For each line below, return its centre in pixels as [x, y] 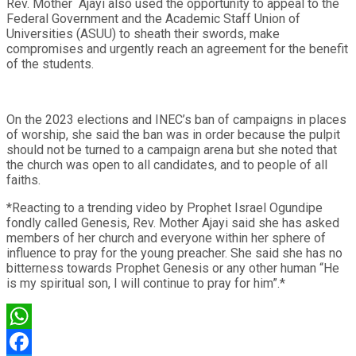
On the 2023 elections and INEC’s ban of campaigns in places [176, 119]
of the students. [50, 64]
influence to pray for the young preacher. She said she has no [174, 253]
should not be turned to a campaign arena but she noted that [172, 149]
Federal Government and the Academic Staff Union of [153, 18]
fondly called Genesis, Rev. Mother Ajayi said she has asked [173, 222]
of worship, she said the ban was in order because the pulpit [173, 134]
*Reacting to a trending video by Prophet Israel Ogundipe [164, 207]
